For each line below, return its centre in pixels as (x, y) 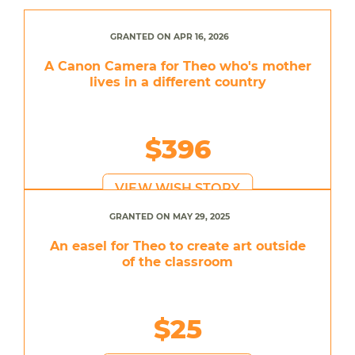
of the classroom (177, 261)
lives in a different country (177, 82)
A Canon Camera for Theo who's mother (177, 66)
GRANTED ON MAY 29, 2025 (170, 216)
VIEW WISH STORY (177, 188)
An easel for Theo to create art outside (177, 246)
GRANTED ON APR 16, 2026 (170, 36)
